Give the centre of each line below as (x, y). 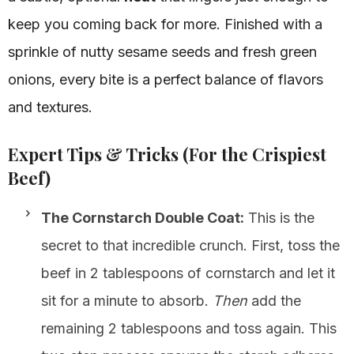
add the (274, 300)
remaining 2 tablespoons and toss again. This (189, 328)
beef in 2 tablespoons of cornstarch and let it (188, 273)
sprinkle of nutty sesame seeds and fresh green (162, 51)
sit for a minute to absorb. (127, 300)
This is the (279, 217)
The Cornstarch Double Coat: (143, 217)
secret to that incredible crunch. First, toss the (190, 245)
